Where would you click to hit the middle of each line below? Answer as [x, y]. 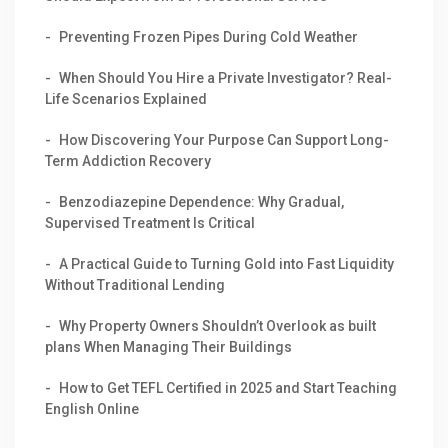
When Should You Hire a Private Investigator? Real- [225, 78]
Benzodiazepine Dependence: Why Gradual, [201, 202]
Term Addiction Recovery [128, 161]
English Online [92, 409]
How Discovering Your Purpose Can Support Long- [224, 140]
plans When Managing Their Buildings [168, 347]
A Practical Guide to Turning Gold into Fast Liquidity [226, 264]
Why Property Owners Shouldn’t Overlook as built [217, 326]
